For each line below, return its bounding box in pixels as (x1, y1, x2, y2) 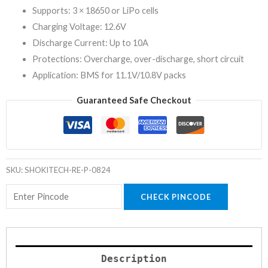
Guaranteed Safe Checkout (77, 95, 191, 106)
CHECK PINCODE (140, 191, 211, 202)
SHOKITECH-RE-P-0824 (25, 165, 111, 175)
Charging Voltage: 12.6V (32, 22, 126, 32)
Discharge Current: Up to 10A (32, 38, 148, 48)
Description (101, 253, 167, 265)
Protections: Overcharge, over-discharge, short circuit (32, 54, 244, 65)
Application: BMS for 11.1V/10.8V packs (32, 70, 186, 81)
